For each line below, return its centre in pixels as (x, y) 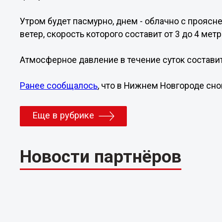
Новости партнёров (101, 156)
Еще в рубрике (63, 116)
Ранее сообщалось (59, 86)
